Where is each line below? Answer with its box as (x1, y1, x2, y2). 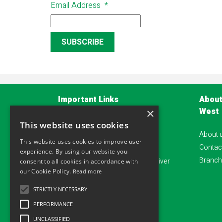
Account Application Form (58, 143, 140, 154)
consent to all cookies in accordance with (20, 157, 138, 166)
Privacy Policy (58, 117, 102, 128)
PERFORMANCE (33, 200, 73, 208)
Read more (72, 167, 102, 175)
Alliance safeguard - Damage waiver (58, 156, 170, 166)
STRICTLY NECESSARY (33, 185, 87, 193)
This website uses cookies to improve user (20, 137, 142, 146)
